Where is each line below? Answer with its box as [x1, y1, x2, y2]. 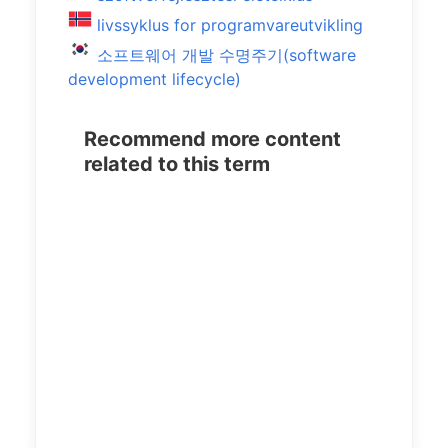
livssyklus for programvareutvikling [97, 15, 363, 35]
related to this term [84, 152, 270, 176]
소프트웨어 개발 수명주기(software [97, 45, 356, 65]
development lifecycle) [68, 69, 241, 89]
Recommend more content [84, 127, 341, 151]
